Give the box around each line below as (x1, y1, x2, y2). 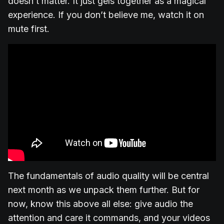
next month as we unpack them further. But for (8, 184, 199, 195)
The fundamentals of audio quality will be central (8, 170, 209, 181)
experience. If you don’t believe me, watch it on (8, 9, 204, 20)
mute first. (8, 23, 49, 34)
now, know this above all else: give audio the (8, 198, 193, 209)
